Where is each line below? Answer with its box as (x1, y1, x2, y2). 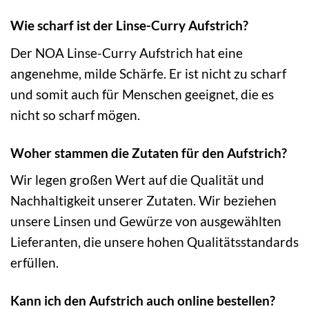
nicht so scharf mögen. (10, 106, 140, 123)
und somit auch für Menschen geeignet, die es (10, 86, 274, 102)
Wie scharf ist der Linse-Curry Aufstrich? (10, 17, 248, 33)
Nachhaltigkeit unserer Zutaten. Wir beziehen (10, 192, 277, 209)
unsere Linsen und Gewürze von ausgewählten (10, 213, 281, 230)
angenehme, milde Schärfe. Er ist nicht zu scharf (10, 65, 286, 81)
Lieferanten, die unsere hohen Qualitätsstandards (10, 234, 299, 250)
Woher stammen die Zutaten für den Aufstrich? (10, 144, 287, 161)
